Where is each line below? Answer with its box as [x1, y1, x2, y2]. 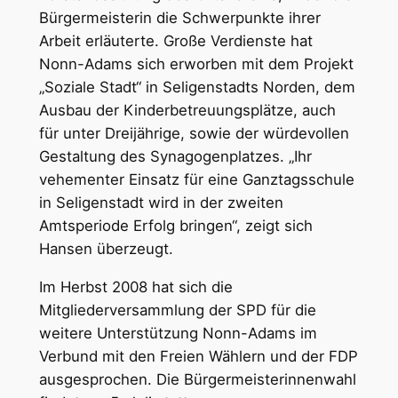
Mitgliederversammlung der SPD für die [38, 301, 316, 320]
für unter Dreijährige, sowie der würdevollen [38, 124, 349, 143]
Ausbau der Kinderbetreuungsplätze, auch [38, 101, 336, 120]
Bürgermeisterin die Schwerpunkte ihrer [38, 9, 321, 28]
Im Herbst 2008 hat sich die [38, 278, 233, 297]
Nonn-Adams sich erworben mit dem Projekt [38, 55, 354, 74]
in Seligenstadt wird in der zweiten [38, 194, 283, 212]
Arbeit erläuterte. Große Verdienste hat [38, 32, 313, 51]
